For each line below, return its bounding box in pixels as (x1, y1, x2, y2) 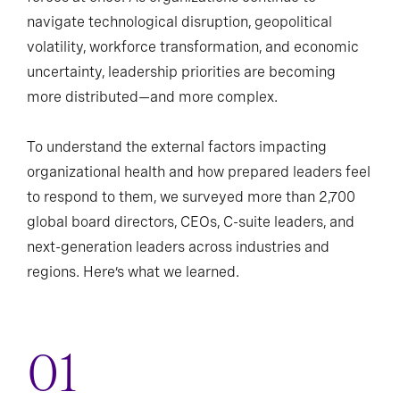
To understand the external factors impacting (27, 138, 327, 156)
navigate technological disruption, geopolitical (27, 13, 332, 31)
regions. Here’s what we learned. (27, 263, 239, 281)
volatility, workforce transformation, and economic (27, 38, 359, 56)
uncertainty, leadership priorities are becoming (27, 63, 336, 81)
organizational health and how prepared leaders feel (27, 163, 371, 181)
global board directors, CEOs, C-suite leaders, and (27, 213, 354, 231)
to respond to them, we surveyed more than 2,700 (27, 188, 355, 206)
